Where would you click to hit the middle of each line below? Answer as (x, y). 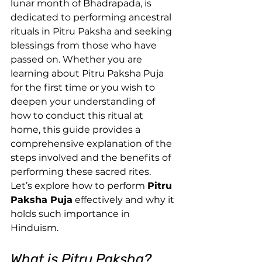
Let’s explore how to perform (79, 185)
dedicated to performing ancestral (92, 17)
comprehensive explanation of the (92, 143)
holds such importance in (71, 213)
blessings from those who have (85, 45)
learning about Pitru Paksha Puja (88, 73)
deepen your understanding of (84, 101)
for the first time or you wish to (84, 87)
